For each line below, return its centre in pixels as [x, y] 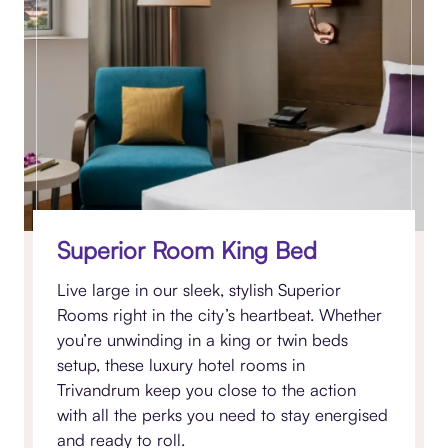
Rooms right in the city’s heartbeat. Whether [220, 315]
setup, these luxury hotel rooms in [181, 365]
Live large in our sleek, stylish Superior [199, 290]
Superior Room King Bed [187, 250]
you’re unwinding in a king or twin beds [203, 340]
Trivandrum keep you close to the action [207, 390]
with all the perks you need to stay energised [223, 415]
